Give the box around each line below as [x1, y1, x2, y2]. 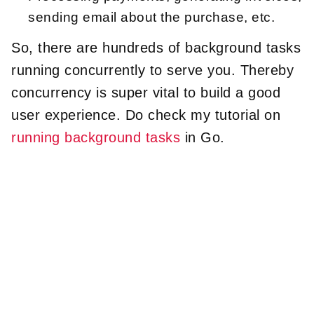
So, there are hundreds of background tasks [11, 39, 301, 55]
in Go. [180, 129, 225, 145]
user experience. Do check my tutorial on [11, 107, 280, 123]
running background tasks [11, 129, 180, 145]
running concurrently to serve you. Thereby [11, 62, 294, 78]
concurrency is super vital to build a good [11, 84, 280, 100]
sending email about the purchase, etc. [28, 9, 275, 25]
